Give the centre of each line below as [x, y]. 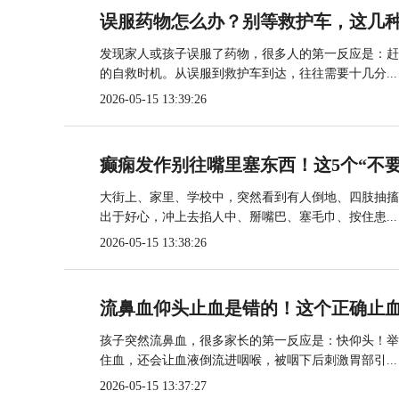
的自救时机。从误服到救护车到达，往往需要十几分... [248, 73]
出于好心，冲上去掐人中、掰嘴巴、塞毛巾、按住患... [248, 217]
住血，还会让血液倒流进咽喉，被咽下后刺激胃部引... [248, 360]
